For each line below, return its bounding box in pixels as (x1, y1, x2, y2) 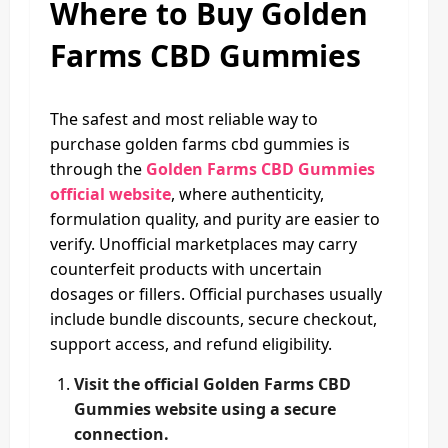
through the (50, 157, 146, 180)
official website (50, 182, 171, 205)
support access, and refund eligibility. (50, 332, 332, 355)
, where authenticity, (171, 182, 324, 205)
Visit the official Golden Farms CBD (74, 372, 351, 395)
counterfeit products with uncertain (50, 257, 322, 280)
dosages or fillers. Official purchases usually (50, 282, 382, 305)
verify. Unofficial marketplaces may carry (50, 232, 357, 255)
